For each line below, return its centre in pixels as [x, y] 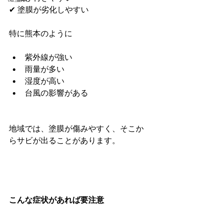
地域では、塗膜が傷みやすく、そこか [76, 129]
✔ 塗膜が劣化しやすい [49, 10]
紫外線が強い [49, 57]
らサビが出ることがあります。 [64, 140]
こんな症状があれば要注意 [56, 200]
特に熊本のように [41, 33]
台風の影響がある [56, 93]
